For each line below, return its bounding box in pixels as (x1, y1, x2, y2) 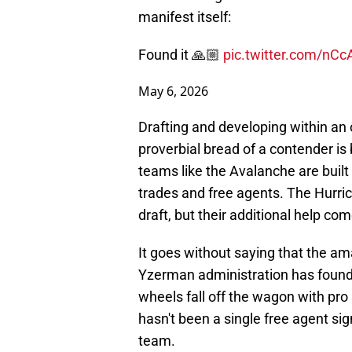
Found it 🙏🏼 (138, 46, 223, 64)
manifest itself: (138, 9, 231, 26)
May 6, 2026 (138, 82, 208, 101)
